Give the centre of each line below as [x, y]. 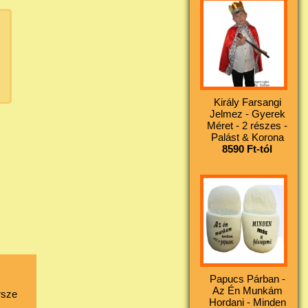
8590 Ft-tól [247, 148]
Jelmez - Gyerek [247, 113]
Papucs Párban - [247, 279]
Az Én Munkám [247, 291]
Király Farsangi [247, 102]
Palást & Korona [247, 137]
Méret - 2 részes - [247, 125]
